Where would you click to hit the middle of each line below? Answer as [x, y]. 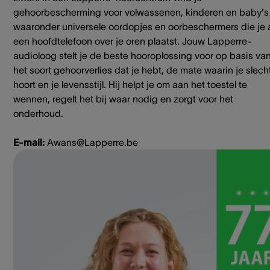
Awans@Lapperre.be [93, 143]
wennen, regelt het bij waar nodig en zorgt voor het [123, 99]
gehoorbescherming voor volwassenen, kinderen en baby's [141, 12]
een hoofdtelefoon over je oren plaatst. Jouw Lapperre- [133, 41]
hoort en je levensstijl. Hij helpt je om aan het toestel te [130, 85]
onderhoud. [38, 114]
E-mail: [30, 143]
